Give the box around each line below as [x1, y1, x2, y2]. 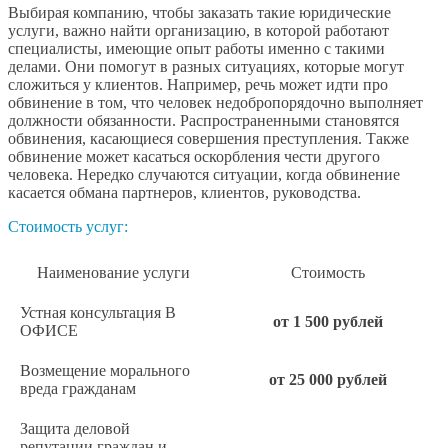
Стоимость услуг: [8, 218, 128, 236]
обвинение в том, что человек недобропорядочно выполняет [8, 94, 423, 112]
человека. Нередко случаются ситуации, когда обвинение [8, 166, 400, 184]
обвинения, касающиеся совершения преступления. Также [8, 130, 409, 148]
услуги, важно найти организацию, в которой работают [8, 22, 389, 40]
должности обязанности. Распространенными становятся [8, 112, 399, 130]
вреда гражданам [20, 380, 136, 398]
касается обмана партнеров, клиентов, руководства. [8, 184, 361, 202]
